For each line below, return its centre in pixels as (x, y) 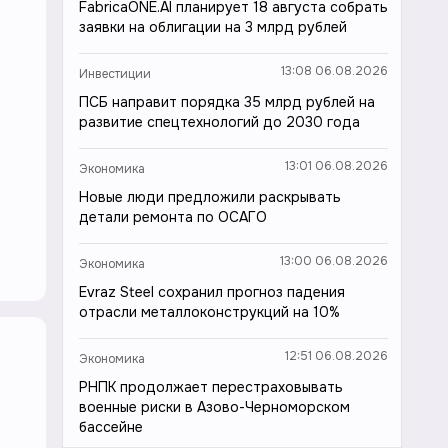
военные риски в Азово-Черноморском (214, 407)
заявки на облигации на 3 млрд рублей (213, 27)
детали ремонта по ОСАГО (173, 217)
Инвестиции (115, 74)
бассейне (111, 427)
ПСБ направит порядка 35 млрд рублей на (227, 102)
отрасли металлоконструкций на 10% (209, 312)
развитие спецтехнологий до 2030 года (219, 122)
